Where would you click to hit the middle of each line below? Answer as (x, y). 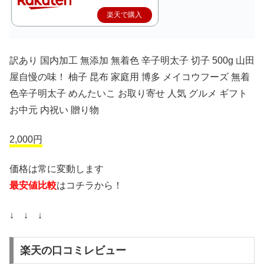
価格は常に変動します (57, 169)
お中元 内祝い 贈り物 (54, 110)
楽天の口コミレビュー (73, 250)
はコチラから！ (90, 186)
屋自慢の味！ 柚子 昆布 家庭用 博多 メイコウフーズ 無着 (130, 77)
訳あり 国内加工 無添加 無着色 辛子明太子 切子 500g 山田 (132, 60)
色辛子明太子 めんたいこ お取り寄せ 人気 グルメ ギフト (128, 93)
